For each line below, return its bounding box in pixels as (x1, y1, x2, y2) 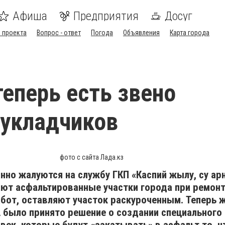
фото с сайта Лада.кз (59, 153, 124, 161)
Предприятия (73, 9, 139, 23)
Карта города (170, 29, 209, 37)
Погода (91, 29, 113, 37)
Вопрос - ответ (37, 29, 81, 37)
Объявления (123, 29, 160, 37)
